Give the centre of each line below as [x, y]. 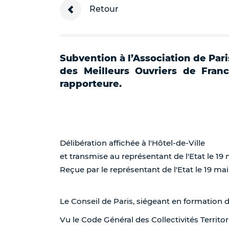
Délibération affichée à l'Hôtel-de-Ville [132, 143]
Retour [103, 9]
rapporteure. [91, 84]
